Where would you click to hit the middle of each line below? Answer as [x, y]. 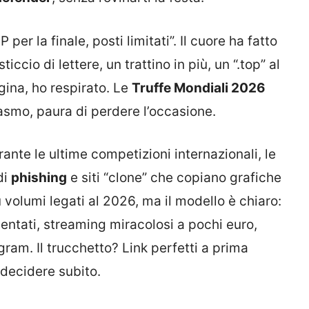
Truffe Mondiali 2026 [199, 88]
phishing [39, 178]
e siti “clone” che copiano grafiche [174, 178]
